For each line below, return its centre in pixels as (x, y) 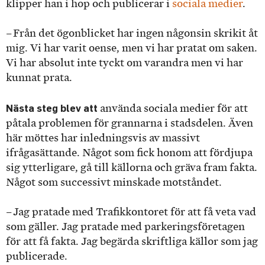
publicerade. (38, 256)
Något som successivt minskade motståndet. (115, 182)
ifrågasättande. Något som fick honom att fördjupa (129, 152)
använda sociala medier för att (173, 108)
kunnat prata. (40, 78)
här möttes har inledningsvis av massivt (103, 138)
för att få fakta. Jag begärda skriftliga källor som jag (132, 242)
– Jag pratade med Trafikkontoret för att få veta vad (131, 212)
